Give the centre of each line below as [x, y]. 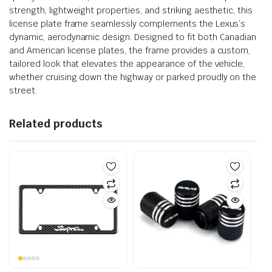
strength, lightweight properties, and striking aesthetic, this [131, 10]
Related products [56, 123]
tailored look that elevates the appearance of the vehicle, [127, 63]
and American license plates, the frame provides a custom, [130, 50]
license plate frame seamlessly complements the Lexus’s [127, 23]
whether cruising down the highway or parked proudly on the [133, 77]
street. [23, 90]
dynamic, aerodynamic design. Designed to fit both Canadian [133, 37]
